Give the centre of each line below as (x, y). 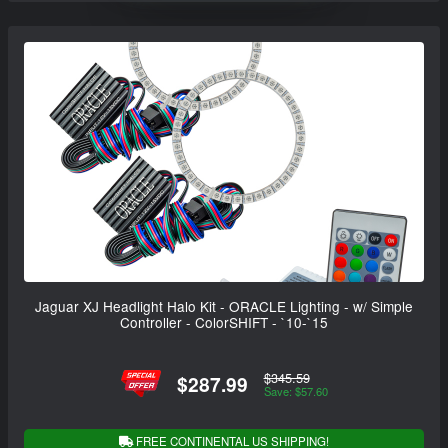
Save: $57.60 (295, 390)
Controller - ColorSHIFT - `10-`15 (224, 321)
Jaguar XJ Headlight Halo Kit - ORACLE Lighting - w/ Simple (224, 305)
